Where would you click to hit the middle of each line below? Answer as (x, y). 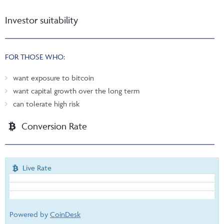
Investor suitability (41, 20)
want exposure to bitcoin (53, 77)
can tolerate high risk (46, 103)
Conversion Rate (53, 126)
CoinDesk (65, 214)
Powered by (30, 214)
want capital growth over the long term (76, 90)
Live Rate (36, 167)
